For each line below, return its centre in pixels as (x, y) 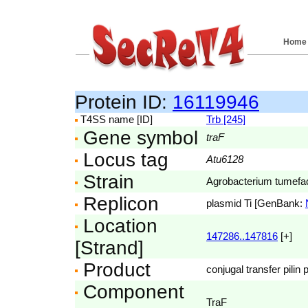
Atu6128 (225, 159)
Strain (106, 181)
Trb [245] (226, 119)
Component (131, 291)
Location (118, 225)
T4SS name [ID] (115, 119)
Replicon (118, 203)
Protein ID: (124, 102)
